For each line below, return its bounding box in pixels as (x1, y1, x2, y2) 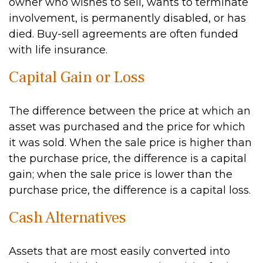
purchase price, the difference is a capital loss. (9, 184, 251, 197)
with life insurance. (9, 43, 107, 56)
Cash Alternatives (9, 207, 126, 228)
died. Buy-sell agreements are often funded (9, 28, 238, 41)
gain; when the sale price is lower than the (9, 168, 232, 181)
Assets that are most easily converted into (9, 245, 230, 258)
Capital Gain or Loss (9, 67, 145, 87)
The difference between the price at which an (9, 104, 251, 117)
